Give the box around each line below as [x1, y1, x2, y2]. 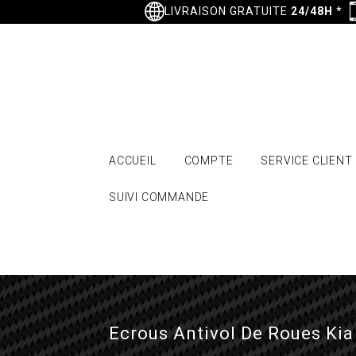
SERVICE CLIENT [261, 154, 353, 167]
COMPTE [184, 154, 234, 167]
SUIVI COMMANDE [109, 191, 210, 203]
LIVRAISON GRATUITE [164, 4, 291, 17]
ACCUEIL [109, 154, 157, 167]
